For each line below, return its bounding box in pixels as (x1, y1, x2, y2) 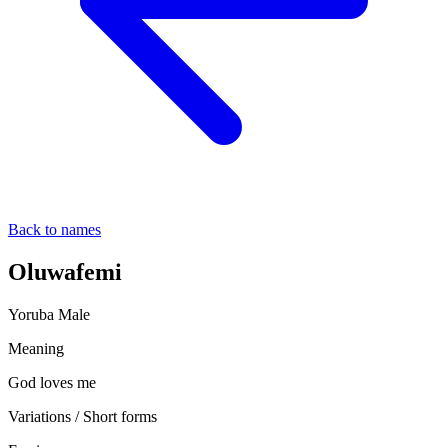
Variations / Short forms (8, 407, 157, 425)
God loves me (8, 373, 96, 391)
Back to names (8, 220, 101, 238)
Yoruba (8, 305, 54, 323)
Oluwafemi (8, 258, 122, 285)
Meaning (8, 339, 64, 357)
